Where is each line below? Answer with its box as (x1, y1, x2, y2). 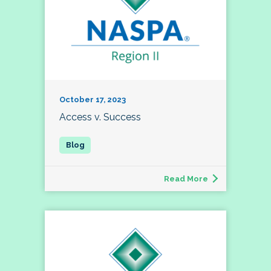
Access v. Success (59, 111, 141, 123)
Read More (164, 174, 208, 184)
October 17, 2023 (59, 95, 126, 105)
